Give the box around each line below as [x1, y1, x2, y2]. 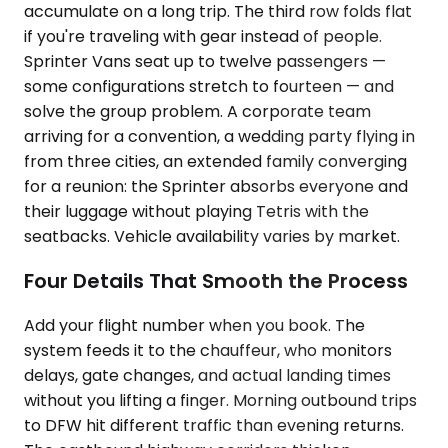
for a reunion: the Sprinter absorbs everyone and [24, 175, 408, 199]
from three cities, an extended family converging [24, 150, 407, 174]
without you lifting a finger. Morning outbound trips [24, 388, 417, 412]
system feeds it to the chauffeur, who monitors [24, 338, 392, 362]
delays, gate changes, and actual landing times [24, 363, 391, 387]
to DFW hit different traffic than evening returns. [24, 413, 404, 437]
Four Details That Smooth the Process [24, 266, 408, 295]
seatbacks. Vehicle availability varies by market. [24, 225, 400, 249]
